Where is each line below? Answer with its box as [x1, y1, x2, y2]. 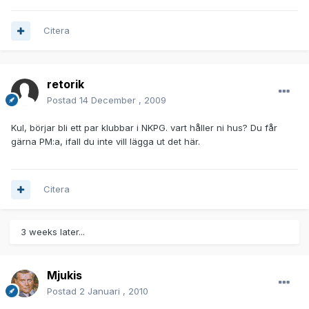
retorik [47, 77, 84, 92]
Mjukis [47, 268, 82, 283]
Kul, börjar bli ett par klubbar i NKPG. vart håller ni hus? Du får [11, 122, 277, 134]
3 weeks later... [21, 226, 85, 238]
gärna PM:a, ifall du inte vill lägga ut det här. [11, 136, 200, 148]
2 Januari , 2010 [79, 286, 148, 297]
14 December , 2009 [79, 94, 166, 106]
